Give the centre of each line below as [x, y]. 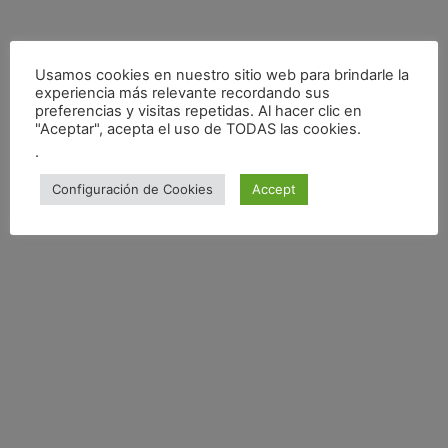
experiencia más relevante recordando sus [182, 92]
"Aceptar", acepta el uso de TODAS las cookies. [198, 128]
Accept [274, 188]
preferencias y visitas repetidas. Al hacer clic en [198, 110]
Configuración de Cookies [132, 188]
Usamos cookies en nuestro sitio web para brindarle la [222, 74]
